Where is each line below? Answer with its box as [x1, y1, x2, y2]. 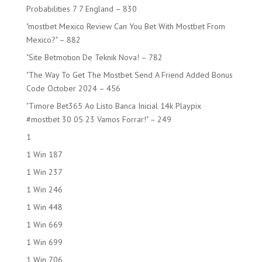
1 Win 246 [26, 184, 63, 195]
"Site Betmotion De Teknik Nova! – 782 [26, 52, 163, 63]
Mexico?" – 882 [26, 35, 81, 45]
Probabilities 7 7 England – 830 [26, 4, 137, 14]
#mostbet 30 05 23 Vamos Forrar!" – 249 [26, 114, 171, 125]
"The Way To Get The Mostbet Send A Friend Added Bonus [26, 70, 233, 80]
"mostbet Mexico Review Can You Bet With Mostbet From [26, 21, 225, 32]
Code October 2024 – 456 [26, 83, 120, 94]
